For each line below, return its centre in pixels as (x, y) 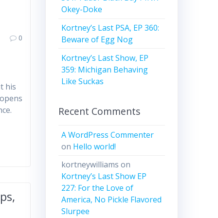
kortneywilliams (90, 165)
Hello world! (95, 146)
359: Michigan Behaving (105, 69)
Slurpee (76, 211)
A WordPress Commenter (108, 135)
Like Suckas (83, 81)
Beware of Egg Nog (97, 39)
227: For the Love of (98, 188)
